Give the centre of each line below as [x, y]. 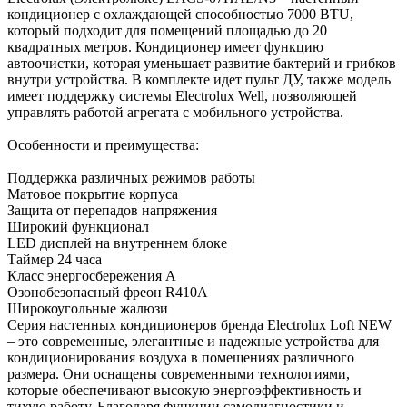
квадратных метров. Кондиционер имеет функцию [165, 46]
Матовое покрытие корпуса [93, 194]
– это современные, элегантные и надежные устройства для [193, 341]
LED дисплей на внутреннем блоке [117, 243]
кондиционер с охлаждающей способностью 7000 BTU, [180, 14]
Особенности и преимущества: [103, 144]
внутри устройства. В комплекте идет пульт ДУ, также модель [199, 79]
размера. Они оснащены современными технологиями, [179, 373]
